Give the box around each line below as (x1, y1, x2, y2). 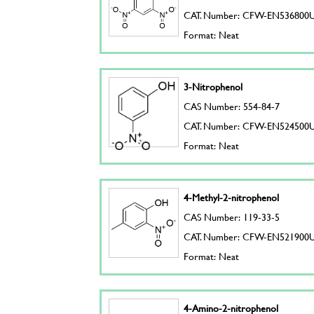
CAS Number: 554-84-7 (184, 99, 280, 114)
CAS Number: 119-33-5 (184, 210, 280, 224)
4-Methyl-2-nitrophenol (184, 190, 280, 205)
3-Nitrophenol (184, 79, 243, 94)
